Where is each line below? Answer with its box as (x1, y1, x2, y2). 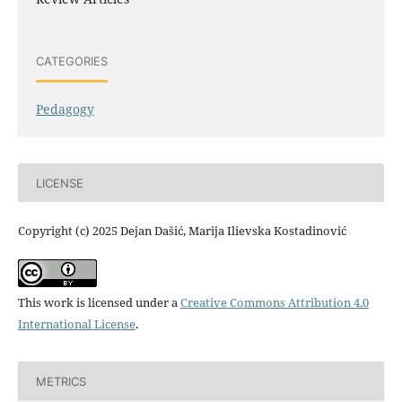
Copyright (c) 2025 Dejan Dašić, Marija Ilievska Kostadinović (17, 223, 346, 240)
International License (17, 316, 135, 333)
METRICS (35, 373, 86, 389)
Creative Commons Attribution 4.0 (179, 294, 369, 311)
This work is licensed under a (17, 294, 180, 311)
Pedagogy (35, 100, 94, 118)
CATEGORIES (35, 53, 108, 68)
